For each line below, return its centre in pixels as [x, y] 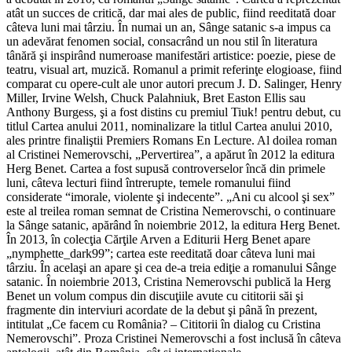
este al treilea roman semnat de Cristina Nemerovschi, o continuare [171, 211]
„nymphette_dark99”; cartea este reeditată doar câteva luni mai [161, 254]
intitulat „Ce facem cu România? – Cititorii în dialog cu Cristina [163, 324]
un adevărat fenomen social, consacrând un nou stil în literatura [162, 42]
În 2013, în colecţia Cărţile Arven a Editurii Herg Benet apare [158, 240]
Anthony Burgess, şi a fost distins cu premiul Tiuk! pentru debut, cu [174, 112]
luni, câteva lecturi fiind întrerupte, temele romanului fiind [148, 183]
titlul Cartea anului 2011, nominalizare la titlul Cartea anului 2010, [169, 126]
